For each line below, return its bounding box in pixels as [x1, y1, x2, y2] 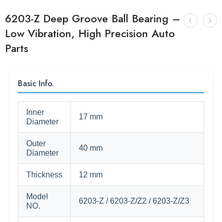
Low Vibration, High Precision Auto [5, 26, 175, 41]
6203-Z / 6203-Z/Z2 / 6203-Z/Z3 [79, 197, 189, 205]
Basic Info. [18, 78, 54, 89]
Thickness [26, 170, 62, 179]
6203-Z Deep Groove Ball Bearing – [5, 11, 180, 26]
